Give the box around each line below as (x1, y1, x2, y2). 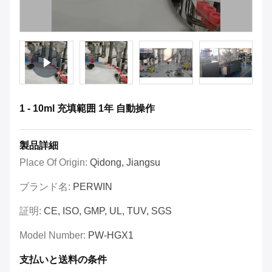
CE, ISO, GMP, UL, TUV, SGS (44, 206, 172, 217)
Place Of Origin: (19, 157, 90, 168)
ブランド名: (19, 182, 73, 192)
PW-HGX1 (88, 230, 134, 241)
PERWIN (73, 182, 112, 192)
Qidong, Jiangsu (90, 157, 160, 168)
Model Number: (19, 230, 88, 241)
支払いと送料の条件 (19, 254, 107, 265)
